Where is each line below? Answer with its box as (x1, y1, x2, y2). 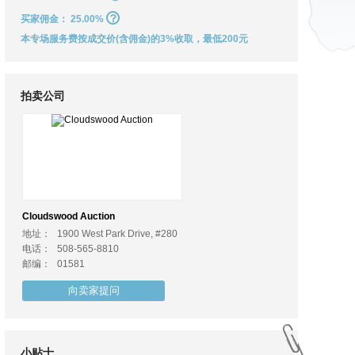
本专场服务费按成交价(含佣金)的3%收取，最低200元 (21, 33, 248, 44)
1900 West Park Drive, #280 (57, 228, 177, 239)
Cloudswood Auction (22, 211, 115, 222)
